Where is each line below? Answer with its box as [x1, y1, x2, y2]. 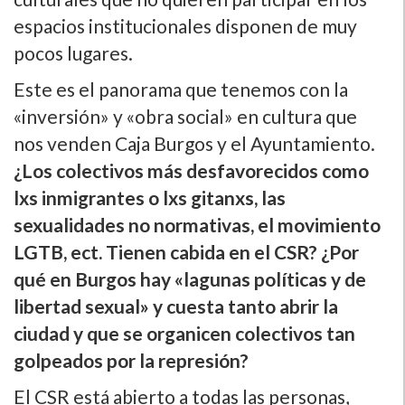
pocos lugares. [14, 42, 133, 65]
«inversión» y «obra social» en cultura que [14, 105, 357, 128]
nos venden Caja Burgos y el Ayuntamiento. [14, 132, 375, 155]
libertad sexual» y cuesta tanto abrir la [14, 295, 338, 318]
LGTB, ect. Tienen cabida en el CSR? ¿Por [14, 240, 359, 264]
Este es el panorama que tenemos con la [14, 78, 348, 101]
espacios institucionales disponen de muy [14, 14, 357, 38]
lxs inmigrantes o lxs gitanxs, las [14, 186, 286, 210]
